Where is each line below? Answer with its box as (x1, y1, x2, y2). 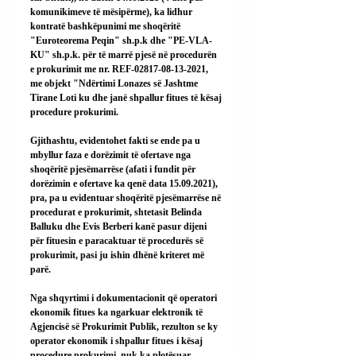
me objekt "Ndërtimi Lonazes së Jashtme (30, 77, 200, 89)
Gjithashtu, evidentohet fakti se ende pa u (30, 134, 203, 146)
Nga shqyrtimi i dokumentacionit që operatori (30, 292, 219, 304)
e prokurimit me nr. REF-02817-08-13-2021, (30, 63, 211, 75)
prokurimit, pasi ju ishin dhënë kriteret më (30, 249, 207, 261)
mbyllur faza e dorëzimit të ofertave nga (30, 149, 193, 161)
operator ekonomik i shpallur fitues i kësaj (30, 335, 205, 346)
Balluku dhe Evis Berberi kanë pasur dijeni (30, 220, 209, 232)
